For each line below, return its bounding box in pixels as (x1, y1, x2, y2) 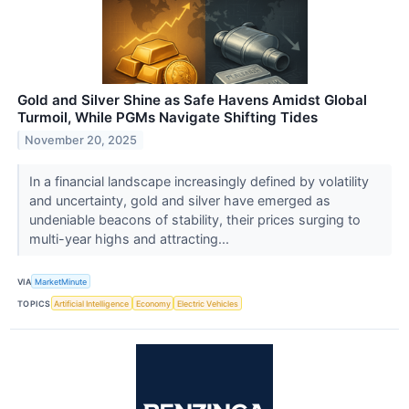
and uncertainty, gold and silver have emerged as (28, 193, 330, 209)
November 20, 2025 (25, 132, 138, 147)
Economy (135, 298, 171, 309)
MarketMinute (35, 276, 88, 287)
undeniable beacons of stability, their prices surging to (28, 212, 361, 228)
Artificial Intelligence (54, 298, 130, 309)
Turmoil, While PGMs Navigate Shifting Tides (17, 109, 318, 127)
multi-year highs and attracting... (28, 231, 233, 247)
